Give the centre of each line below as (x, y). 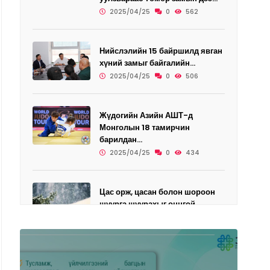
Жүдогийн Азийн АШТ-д (146, 116)
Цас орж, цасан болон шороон (157, 192)
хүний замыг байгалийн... (147, 63)
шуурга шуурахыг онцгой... (150, 204)
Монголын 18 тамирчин (144, 128)
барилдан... (121, 140)
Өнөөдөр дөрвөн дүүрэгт (147, 257)
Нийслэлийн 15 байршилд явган (161, 51)
